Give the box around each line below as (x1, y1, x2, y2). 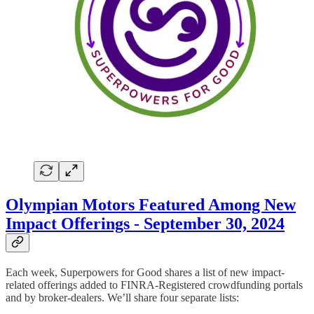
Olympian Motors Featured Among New (6, 195, 296, 214)
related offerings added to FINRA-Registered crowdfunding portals (6, 278, 303, 291)
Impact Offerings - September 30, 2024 (6, 214, 285, 233)
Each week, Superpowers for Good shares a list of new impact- (6, 266, 285, 278)
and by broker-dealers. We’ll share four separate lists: (6, 291, 239, 303)
